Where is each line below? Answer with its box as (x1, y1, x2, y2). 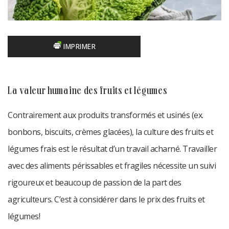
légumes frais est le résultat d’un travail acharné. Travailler (8, 143, 217, 155)
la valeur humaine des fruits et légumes (12, 86, 168, 98)
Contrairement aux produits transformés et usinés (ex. (8, 109, 203, 121)
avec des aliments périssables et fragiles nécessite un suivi (8, 160, 216, 172)
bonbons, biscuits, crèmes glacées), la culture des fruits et (8, 126, 213, 138)
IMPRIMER (61, 41, 96, 52)
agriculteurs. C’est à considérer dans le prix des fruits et (8, 194, 205, 205)
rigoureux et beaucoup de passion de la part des (8, 177, 181, 189)
